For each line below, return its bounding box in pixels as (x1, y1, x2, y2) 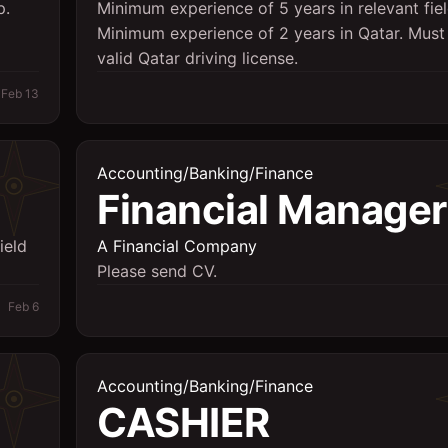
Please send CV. (97, 261, 217, 281)
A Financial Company (97, 236, 257, 256)
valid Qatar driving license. (97, 48, 298, 68)
